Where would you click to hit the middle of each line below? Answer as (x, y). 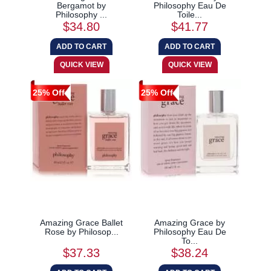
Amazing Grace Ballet (81, 222)
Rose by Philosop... (81, 231)
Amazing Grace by (190, 222)
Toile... (190, 14)
